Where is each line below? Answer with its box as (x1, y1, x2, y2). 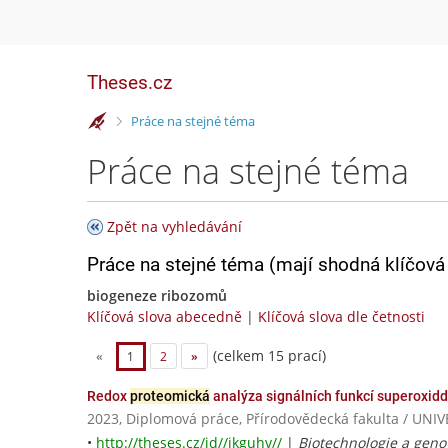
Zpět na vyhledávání (107, 217, 242, 236)
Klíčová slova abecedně (87, 307, 242, 326)
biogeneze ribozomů (87, 286, 227, 305)
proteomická (130, 388, 210, 405)
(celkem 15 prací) (208, 345, 326, 365)
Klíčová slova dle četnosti (258, 307, 425, 326)
